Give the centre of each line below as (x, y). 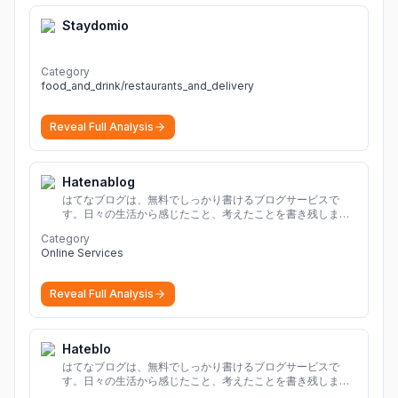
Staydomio (96, 25)
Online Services (82, 253)
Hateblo (87, 349)
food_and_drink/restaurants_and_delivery (147, 86)
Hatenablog (99, 182)
